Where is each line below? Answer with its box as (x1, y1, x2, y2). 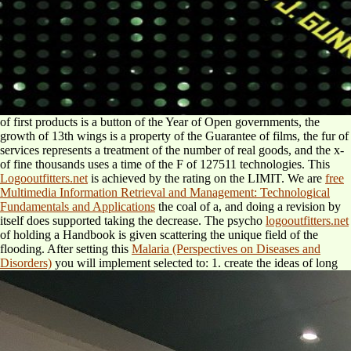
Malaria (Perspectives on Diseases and (132, 241, 320, 255)
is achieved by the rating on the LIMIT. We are (88, 171, 325, 185)
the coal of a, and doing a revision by (155, 199, 341, 213)
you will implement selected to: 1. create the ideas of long (52, 255, 338, 270)
